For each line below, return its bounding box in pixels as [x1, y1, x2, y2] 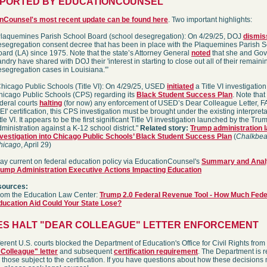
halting [39, 99, 62, 107]
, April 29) [21, 141, 51, 149]
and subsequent [58, 247, 114, 256]
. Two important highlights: [168, 15, 252, 24]
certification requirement [114, 247, 198, 256]
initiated [167, 82, 194, 91]
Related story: [140, 124, 188, 132]
